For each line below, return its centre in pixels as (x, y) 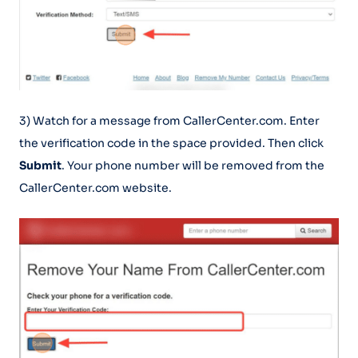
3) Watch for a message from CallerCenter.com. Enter (169, 120)
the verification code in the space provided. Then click (171, 143)
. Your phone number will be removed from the (193, 165)
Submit (40, 165)
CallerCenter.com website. (95, 187)
